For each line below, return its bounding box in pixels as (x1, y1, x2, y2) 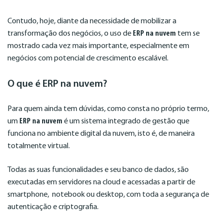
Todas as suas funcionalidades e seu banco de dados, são (7, 166, 189, 174)
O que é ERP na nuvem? (7, 79, 107, 89)
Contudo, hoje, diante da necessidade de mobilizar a (7, 17, 176, 26)
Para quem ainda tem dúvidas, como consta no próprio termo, (7, 105, 209, 113)
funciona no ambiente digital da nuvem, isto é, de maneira (7, 130, 195, 138)
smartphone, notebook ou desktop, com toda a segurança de (7, 190, 211, 199)
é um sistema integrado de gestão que (62, 117, 189, 126)
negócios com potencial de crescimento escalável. (7, 55, 168, 63)
